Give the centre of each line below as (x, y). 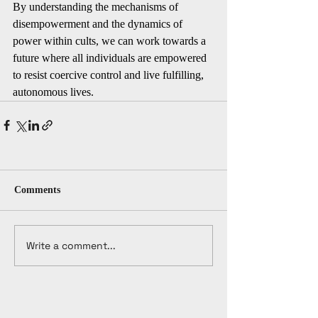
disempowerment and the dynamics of (99, 24)
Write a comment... (71, 245)
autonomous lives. (53, 92)
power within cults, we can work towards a (111, 41)
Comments (37, 190)
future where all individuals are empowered (111, 58)
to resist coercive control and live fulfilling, (110, 75)
